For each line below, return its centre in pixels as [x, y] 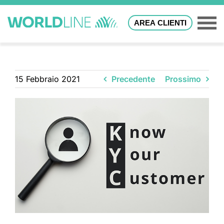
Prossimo [183, 79]
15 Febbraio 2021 [47, 79]
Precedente [133, 79]
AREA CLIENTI [160, 23]
